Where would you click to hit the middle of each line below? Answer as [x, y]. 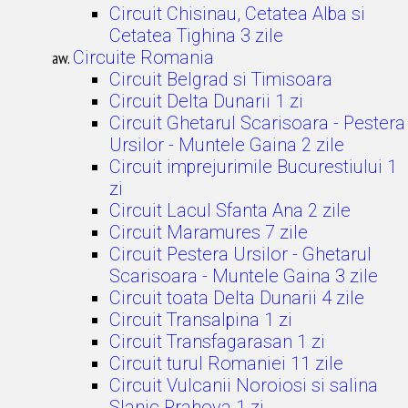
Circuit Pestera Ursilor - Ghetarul [240, 254]
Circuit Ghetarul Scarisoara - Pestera [257, 123]
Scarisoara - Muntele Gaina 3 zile [244, 276]
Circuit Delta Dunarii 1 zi [206, 101]
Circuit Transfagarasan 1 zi [217, 342]
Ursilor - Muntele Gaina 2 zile [227, 145]
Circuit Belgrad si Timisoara [221, 79]
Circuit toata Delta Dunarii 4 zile [237, 298]
